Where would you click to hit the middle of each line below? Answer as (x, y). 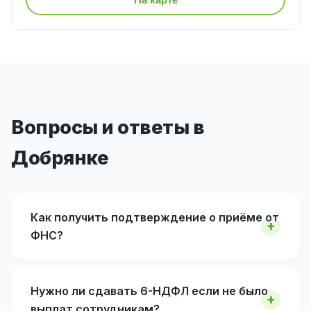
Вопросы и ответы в (108, 127)
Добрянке (60, 158)
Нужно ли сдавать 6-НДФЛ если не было (149, 291)
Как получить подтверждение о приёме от (155, 217)
